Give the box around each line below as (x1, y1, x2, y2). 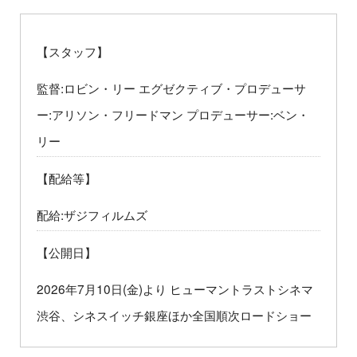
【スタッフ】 (37, 42, 108, 61)
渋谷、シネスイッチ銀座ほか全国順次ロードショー (37, 306, 312, 324)
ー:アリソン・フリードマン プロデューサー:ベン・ (37, 105, 309, 124)
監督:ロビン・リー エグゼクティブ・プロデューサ (37, 79, 306, 97)
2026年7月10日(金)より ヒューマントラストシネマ (37, 280, 313, 298)
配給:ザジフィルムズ (37, 206, 147, 224)
